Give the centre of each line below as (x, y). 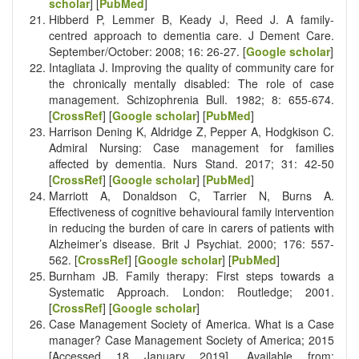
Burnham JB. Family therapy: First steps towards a (192, 275)
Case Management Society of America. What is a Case (192, 323)
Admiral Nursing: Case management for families (192, 147)
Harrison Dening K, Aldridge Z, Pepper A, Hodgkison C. (192, 131)
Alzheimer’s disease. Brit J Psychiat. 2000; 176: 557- (192, 243)
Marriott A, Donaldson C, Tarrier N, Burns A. (192, 195)
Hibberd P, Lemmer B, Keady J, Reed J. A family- (192, 19)
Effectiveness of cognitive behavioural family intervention (192, 211)
